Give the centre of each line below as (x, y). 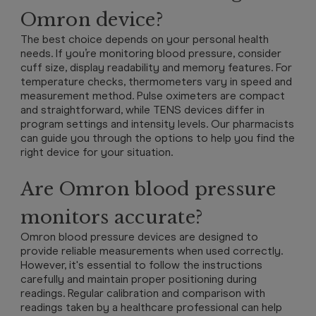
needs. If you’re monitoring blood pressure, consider (151, 53)
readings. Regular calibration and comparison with (142, 293)
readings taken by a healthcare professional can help (151, 307)
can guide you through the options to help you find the (157, 138)
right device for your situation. (96, 152)
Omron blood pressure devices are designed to (139, 237)
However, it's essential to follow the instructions (141, 265)
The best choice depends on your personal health (144, 39)
